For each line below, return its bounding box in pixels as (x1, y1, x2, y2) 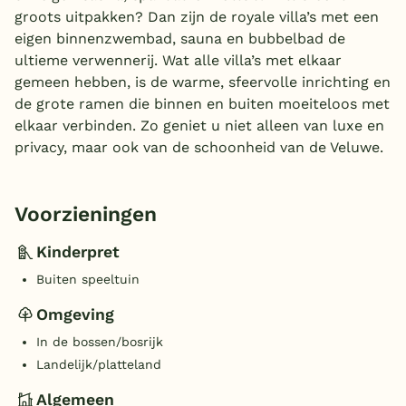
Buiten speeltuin (36, 272, 140, 287)
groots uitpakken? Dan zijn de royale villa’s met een (14, 8, 379, 26)
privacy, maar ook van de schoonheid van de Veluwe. (14, 139, 383, 157)
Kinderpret (36, 242, 120, 261)
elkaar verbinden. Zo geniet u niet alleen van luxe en (14, 117, 384, 135)
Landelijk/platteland (36, 357, 161, 372)
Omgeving (36, 304, 114, 324)
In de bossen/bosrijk (36, 334, 163, 350)
